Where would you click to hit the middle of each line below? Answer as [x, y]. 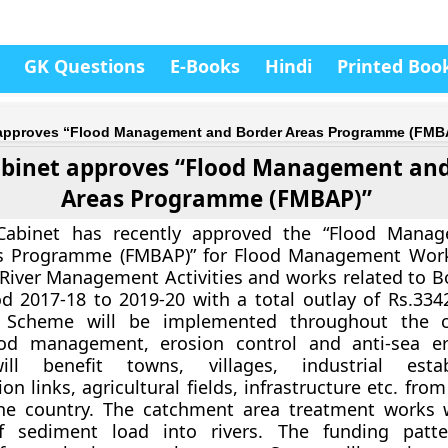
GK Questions [84, 66]
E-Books [205, 66]
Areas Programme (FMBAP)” [217, 198]
